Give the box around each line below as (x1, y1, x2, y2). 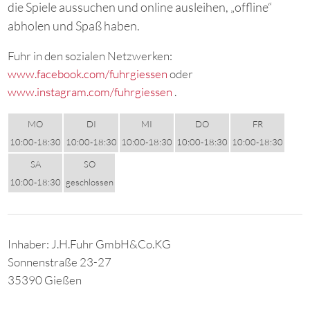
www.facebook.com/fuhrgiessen (8, 66, 168, 81)
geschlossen (65, 176, 113, 188)
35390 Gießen (8, 273, 82, 288)
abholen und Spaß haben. (8, 17, 140, 33)
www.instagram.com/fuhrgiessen (8, 84, 173, 99)
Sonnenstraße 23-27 (8, 255, 112, 270)
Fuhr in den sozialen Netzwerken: (8, 48, 173, 63)
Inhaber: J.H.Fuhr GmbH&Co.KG (8, 237, 172, 252)
